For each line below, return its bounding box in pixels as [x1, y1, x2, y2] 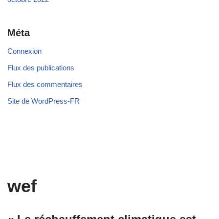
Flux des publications [7, 64, 74, 72]
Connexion [7, 47, 42, 56]
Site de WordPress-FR [7, 97, 80, 106]
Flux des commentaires [7, 80, 83, 89]
